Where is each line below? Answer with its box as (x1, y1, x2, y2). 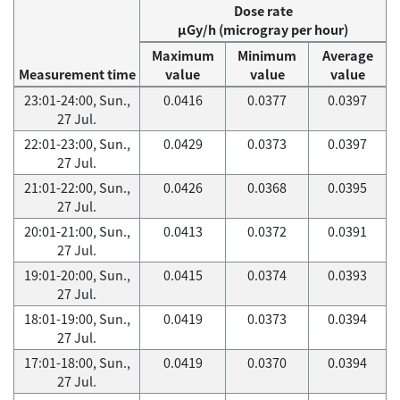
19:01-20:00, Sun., (23, 265, 130, 285)
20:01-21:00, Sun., (23, 221, 130, 241)
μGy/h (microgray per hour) (178, 20, 348, 39)
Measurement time (18, 64, 136, 84)
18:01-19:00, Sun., (23, 309, 130, 329)
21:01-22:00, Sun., (23, 178, 130, 197)
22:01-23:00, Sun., (23, 134, 130, 154)
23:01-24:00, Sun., (23, 90, 130, 110)
